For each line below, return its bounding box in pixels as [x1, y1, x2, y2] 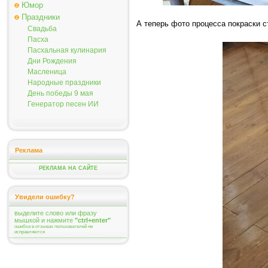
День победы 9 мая [28, 89, 93, 98]
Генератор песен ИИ [28, 100, 99, 108]
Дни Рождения [28, 57, 77, 65]
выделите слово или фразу [14, 209, 97, 217]
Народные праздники [28, 78, 101, 87]
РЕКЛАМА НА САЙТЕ [39, 165, 98, 171]
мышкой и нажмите [14, 217, 75, 224]
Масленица [28, 68, 66, 76]
